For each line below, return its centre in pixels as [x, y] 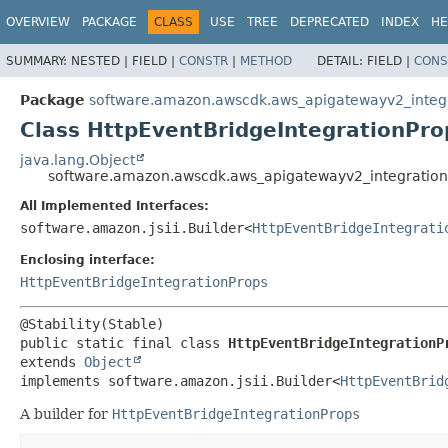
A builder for [66, 413]
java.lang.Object [77, 159]
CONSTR [203, 60]
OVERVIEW [38, 22]
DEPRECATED [329, 22]
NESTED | [101, 60]
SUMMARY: [38, 60]
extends [52, 361]
